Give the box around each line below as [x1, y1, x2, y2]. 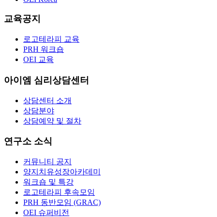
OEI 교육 [23, 55, 54, 64]
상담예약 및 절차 [23, 116, 81, 125]
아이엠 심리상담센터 [4, 75, 89, 85]
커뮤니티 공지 [23, 157, 72, 166]
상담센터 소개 [23, 96, 72, 105]
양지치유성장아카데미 [23, 168, 101, 176]
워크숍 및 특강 [23, 178, 74, 186]
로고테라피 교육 [23, 35, 79, 44]
